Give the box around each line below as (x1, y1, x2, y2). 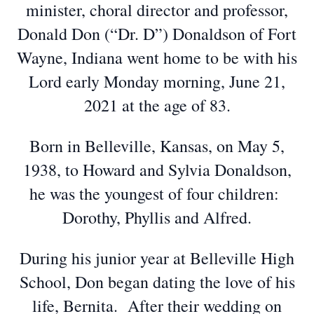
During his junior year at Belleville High (20, 247, 294, 269)
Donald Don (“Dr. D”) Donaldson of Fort (18, 22, 296, 45)
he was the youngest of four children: (29, 182, 285, 205)
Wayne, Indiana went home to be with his (17, 46, 297, 69)
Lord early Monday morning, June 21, (29, 70, 285, 93)
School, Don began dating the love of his (19, 271, 295, 293)
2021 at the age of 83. (83, 94, 231, 116)
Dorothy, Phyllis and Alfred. (62, 206, 252, 228)
